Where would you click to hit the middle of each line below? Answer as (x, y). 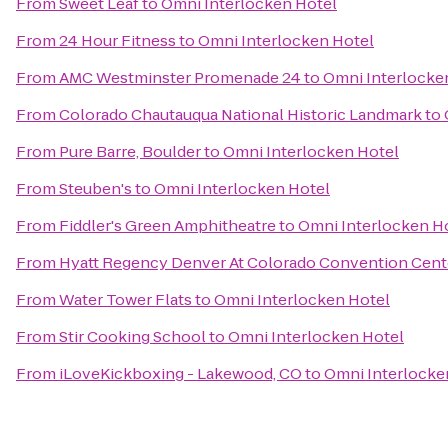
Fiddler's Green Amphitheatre (167, 225)
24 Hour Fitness (117, 40)
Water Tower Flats (125, 299)
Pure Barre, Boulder (130, 151)
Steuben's (95, 188)
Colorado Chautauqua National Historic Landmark (240, 114)
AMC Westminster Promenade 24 (180, 77)
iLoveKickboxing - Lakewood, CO (180, 373)
